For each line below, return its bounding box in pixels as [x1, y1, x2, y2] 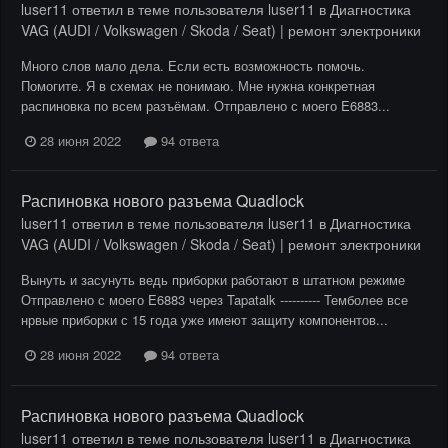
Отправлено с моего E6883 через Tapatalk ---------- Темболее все [21, 290, 408, 310]
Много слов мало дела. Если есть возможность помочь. [21, 56, 365, 75]
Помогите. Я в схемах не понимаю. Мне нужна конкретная [21, 76, 375, 95]
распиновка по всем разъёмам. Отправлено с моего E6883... [21, 96, 390, 115]
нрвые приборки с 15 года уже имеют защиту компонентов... [21, 310, 388, 330]
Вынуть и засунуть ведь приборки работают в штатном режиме [21, 270, 405, 290]
